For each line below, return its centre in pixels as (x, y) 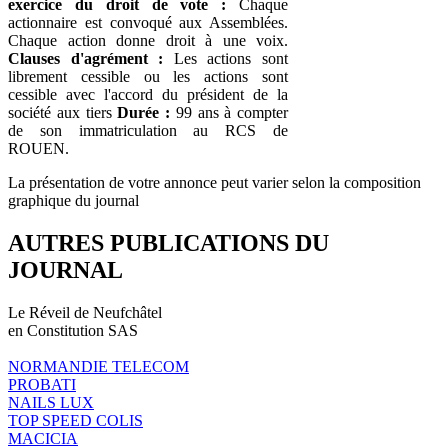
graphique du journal (73, 200)
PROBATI (42, 384)
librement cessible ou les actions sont (148, 76)
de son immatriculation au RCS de (148, 130)
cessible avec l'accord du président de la (148, 94)
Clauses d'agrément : (86, 58)
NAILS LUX (51, 402)
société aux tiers (63, 112)
